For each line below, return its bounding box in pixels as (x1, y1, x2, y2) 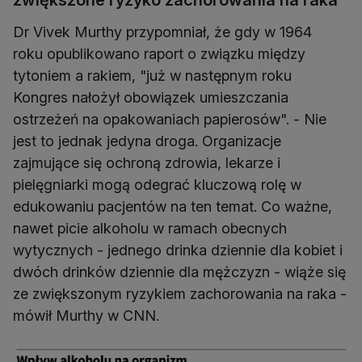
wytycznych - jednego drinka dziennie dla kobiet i (13, 242, 343, 259)
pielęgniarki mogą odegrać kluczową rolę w (13, 176, 301, 194)
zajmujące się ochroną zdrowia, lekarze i (13, 154, 280, 172)
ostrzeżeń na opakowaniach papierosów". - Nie (13, 111, 326, 128)
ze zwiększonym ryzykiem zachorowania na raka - (13, 285, 347, 303)
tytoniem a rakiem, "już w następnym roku (13, 67, 292, 85)
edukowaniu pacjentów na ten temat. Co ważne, (13, 198, 332, 216)
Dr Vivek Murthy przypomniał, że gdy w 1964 (13, 23, 312, 41)
